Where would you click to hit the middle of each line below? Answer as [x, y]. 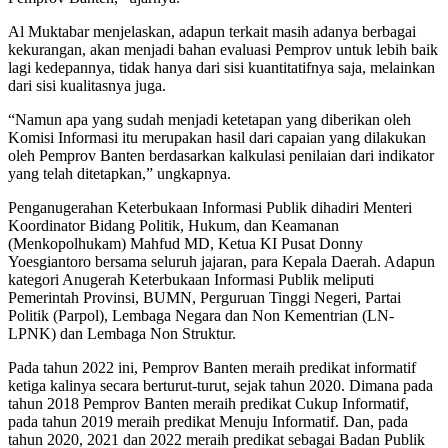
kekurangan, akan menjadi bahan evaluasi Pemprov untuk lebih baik [223, 49]
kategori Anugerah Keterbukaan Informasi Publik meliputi [191, 279]
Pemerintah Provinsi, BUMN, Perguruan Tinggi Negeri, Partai [204, 297]
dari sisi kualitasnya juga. [87, 85]
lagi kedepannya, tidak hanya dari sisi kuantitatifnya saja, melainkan [221, 67]
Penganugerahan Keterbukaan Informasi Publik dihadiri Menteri [210, 207]
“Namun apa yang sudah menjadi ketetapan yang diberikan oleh [209, 119]
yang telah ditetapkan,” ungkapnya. [119, 173]
